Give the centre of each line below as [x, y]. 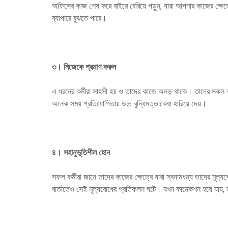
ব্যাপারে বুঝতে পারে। [79, 18]
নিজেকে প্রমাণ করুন [90, 67]
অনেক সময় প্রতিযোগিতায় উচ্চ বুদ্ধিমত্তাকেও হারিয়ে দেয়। [129, 104]
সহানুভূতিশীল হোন [87, 152]
